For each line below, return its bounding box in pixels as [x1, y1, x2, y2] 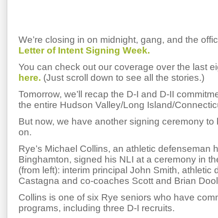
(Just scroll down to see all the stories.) [41, 73, 204, 83]
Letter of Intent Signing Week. [18, 45, 150, 55]
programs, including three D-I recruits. [18, 203, 175, 213]
